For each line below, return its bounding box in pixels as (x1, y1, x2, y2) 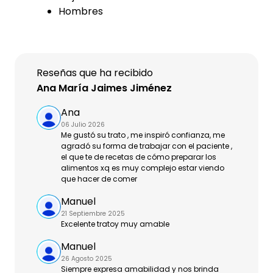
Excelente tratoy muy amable (61, 219, 169, 229)
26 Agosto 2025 (61, 254, 112, 263)
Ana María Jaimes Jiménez (37, 81, 172, 95)
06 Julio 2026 (61, 120, 105, 129)
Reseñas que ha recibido (37, 66, 153, 80)
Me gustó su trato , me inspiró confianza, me (61, 130, 225, 140)
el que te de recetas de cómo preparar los (61, 152, 216, 162)
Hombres (58, 4, 103, 18)
